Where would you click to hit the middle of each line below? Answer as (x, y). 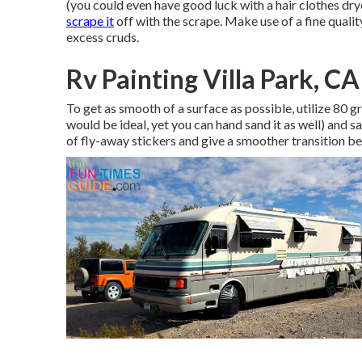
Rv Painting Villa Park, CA (213, 79)
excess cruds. (103, 37)
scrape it (90, 21)
